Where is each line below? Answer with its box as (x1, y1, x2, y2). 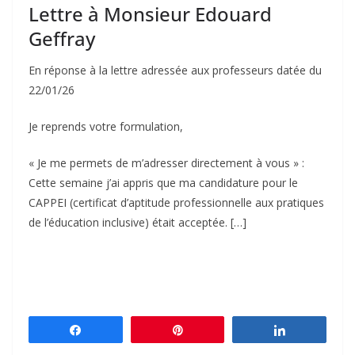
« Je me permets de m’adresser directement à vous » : (29, 155, 304, 170)
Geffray (29, 25, 95, 52)
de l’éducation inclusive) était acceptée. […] (29, 214, 246, 230)
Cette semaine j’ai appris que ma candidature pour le (29, 174, 298, 190)
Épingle (194, 323, 229, 335)
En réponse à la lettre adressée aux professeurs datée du (29, 62, 322, 78)
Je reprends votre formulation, (29, 118, 183, 134)
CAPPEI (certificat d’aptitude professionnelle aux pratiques (29, 194, 324, 210)
